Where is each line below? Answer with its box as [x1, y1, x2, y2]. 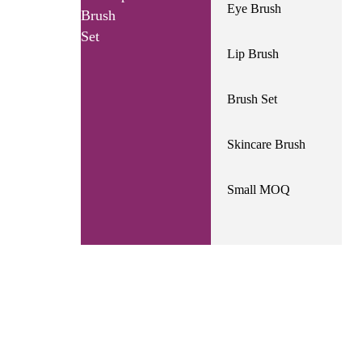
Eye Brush [227, 2, 282, 16]
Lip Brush [227, 47, 280, 61]
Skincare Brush [227, 137, 306, 152]
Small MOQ [227, 183, 291, 197]
